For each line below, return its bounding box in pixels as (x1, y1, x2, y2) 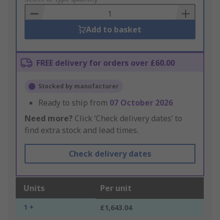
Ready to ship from (38, 97, 110, 109)
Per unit (100, 183, 132, 194)
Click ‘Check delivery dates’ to (73, 113, 182, 124)
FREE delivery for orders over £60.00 (36, 57, 175, 69)
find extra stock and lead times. (25, 125, 138, 136)
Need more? (25, 113, 73, 124)
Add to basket (86, 24, 142, 35)
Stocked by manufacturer (38, 82, 119, 91)
